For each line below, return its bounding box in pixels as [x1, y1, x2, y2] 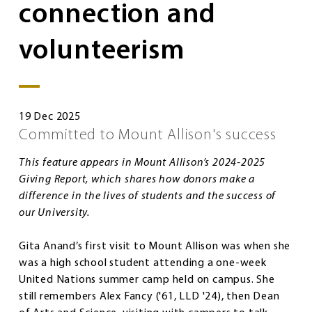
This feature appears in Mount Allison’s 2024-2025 [19, 157, 266, 169]
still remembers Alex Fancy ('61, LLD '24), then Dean [19, 290, 280, 302]
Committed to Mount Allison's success [19, 127, 276, 143]
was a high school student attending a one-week [19, 257, 267, 269]
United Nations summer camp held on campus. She [19, 274, 275, 286]
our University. [19, 207, 91, 219]
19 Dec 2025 [19, 111, 81, 123]
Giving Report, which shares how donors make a [19, 173, 255, 185]
